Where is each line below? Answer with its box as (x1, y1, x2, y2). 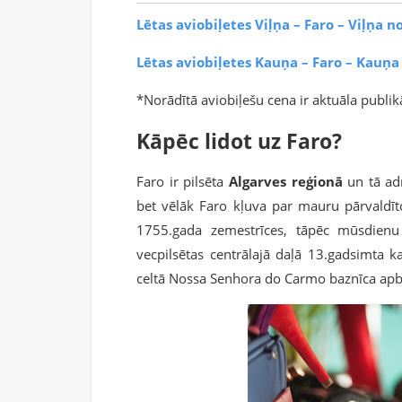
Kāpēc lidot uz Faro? (136, 127, 342, 155)
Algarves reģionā (228, 172, 348, 191)
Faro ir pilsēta (136, 172, 229, 191)
